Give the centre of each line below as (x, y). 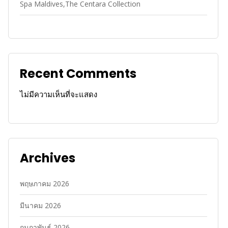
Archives (47, 158)
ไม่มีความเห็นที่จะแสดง (58, 94)
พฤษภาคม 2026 (44, 184)
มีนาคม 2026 (40, 206)
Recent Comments (78, 73)
